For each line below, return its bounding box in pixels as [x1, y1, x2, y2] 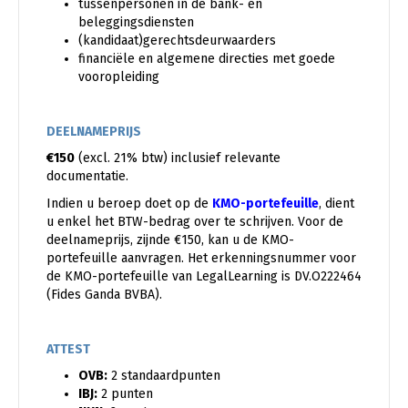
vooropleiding [78, 68, 159, 85]
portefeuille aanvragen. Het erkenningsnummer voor [46, 250, 356, 266]
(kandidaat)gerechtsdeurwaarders [78, 32, 276, 48]
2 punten [97, 385, 153, 402]
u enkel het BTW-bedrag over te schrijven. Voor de [46, 213, 343, 229]
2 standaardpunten [107, 367, 220, 383]
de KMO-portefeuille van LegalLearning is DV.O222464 [46, 268, 362, 284]
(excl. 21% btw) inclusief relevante [75, 149, 280, 166]
